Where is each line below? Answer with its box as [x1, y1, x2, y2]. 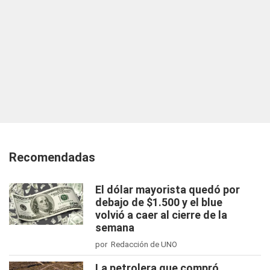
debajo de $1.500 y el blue [95, 196, 222, 209]
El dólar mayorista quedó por [95, 183, 240, 196]
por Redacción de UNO [95, 240, 177, 249]
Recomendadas [9, 150, 95, 165]
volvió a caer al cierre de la [95, 209, 227, 221]
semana [95, 221, 134, 234]
